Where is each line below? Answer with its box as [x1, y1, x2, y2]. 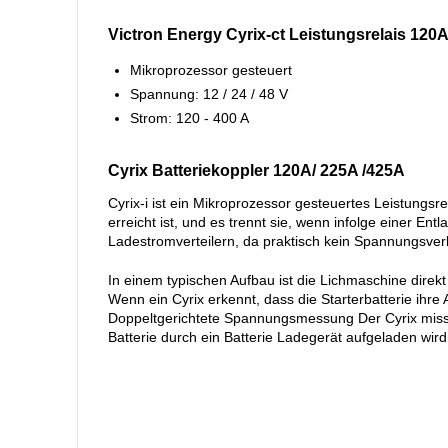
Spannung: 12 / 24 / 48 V [129, 86, 288, 102]
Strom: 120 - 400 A [129, 110, 249, 126]
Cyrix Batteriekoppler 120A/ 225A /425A [107, 162, 405, 179]
